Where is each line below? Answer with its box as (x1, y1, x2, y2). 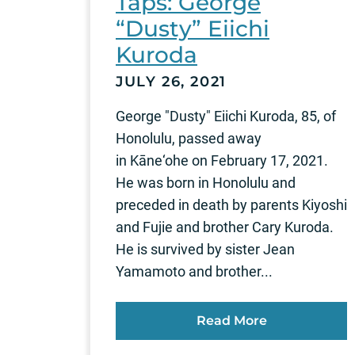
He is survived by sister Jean (116, 241, 295, 258)
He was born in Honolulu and (116, 174, 296, 192)
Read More (196, 313, 267, 329)
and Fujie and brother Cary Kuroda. (116, 219, 334, 236)
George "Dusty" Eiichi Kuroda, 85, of (116, 108, 336, 125)
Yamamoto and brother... (116, 263, 273, 281)
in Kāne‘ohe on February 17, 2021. (116, 152, 328, 170)
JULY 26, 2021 (116, 73, 227, 91)
